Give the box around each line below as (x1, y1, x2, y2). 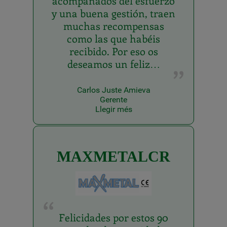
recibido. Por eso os (69, 44, 158, 58)
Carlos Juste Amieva (77, 85, 150, 95)
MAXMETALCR (57, 148, 170, 165)
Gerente (100, 95, 127, 105)
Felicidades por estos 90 (59, 210, 168, 224)
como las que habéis (67, 31, 160, 46)
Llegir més (95, 104, 132, 115)
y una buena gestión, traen (52, 6, 175, 20)
